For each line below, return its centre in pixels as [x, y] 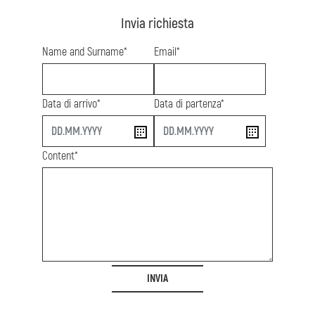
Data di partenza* [189, 104]
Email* [167, 52]
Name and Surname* [85, 52]
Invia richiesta [157, 24]
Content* [60, 156]
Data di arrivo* [71, 104]
